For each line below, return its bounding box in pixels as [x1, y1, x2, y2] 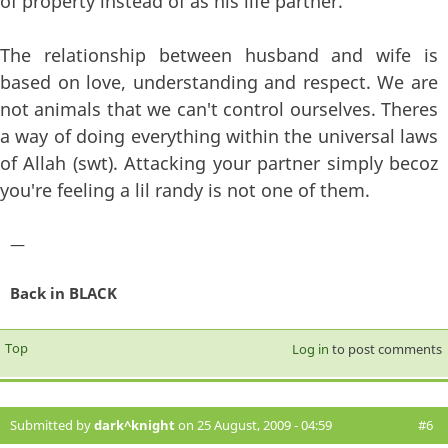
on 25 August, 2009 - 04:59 [175, 416, 332, 435]
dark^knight [94, 416, 175, 435]
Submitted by [10, 416, 94, 435]
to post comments [328, 340, 442, 359]
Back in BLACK [10, 283, 117, 304]
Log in [291, 340, 329, 359]
